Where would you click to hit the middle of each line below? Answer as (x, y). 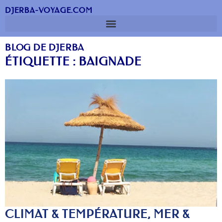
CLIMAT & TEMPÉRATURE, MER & (97, 214)
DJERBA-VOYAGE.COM (49, 10)
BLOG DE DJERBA (45, 48)
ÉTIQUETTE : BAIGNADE (73, 61)
